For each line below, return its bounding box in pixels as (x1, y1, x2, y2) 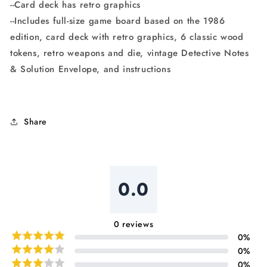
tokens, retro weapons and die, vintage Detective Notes (10, 46, 249, 60)
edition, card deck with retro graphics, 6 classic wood (10, 30, 244, 44)
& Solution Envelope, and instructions (10, 63, 171, 76)
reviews (122, 218, 154, 230)
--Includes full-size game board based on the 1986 (10, 14, 225, 27)
